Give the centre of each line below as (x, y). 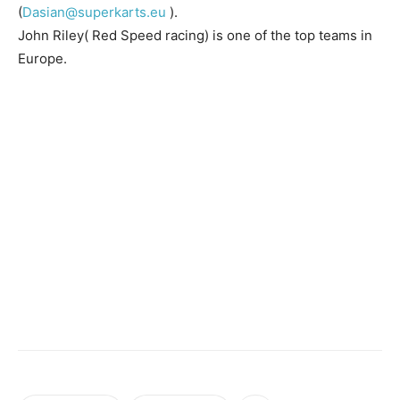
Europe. (42, 59)
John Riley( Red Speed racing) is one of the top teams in (195, 36)
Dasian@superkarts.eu (94, 12)
